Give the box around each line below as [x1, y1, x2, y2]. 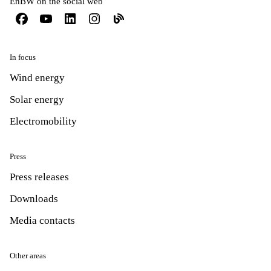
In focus [10, 52, 36, 62]
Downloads [10, 192, 58, 204]
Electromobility [10, 115, 77, 127]
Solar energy [10, 93, 64, 105]
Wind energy [10, 71, 65, 83]
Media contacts [10, 214, 75, 226]
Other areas [10, 250, 46, 260]
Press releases [10, 171, 69, 183]
